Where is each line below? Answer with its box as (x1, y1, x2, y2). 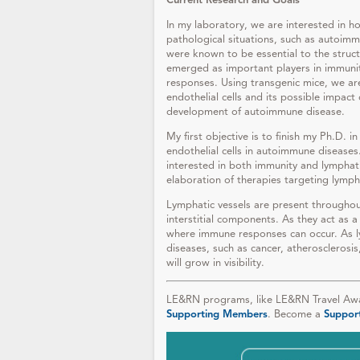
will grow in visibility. (166, 256, 264, 269)
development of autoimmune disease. (166, 105, 345, 118)
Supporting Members (166, 308, 268, 321)
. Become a (268, 308, 324, 321)
